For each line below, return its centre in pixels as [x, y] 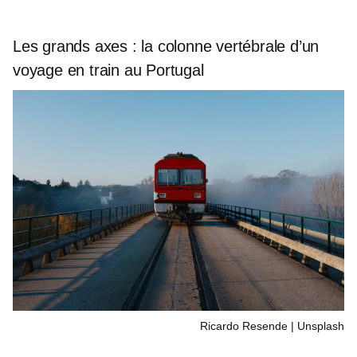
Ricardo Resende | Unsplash [272, 326]
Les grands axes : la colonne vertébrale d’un [166, 46]
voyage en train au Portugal [108, 70]
